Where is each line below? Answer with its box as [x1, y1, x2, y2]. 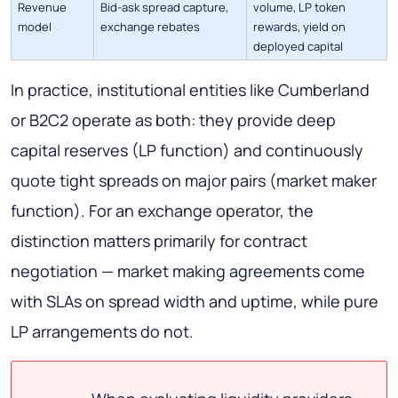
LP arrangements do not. [11, 321, 194, 343]
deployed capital [253, 38, 343, 55]
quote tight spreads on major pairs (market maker [11, 170, 377, 192]
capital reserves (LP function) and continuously [11, 139, 363, 162]
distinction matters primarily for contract [11, 230, 307, 252]
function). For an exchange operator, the [11, 200, 314, 222]
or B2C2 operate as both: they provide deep [11, 109, 336, 131]
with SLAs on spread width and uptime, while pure [11, 291, 378, 313]
